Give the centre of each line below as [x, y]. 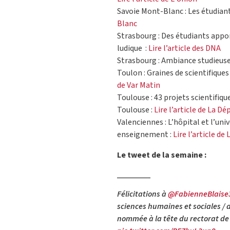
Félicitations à [142, 194]
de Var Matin [139, 85]
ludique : [132, 49]
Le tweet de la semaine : [162, 155]
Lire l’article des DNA [184, 49]
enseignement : [144, 135]
